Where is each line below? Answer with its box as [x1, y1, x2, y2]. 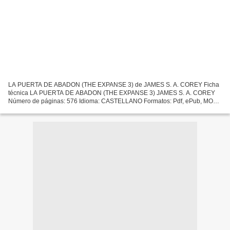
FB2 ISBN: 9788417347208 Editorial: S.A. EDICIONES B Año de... [8, 105, 191, 113]
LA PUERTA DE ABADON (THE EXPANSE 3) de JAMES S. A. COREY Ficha [8, 81, 219, 88]
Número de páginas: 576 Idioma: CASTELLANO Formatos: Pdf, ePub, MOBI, [8, 97, 220, 105]
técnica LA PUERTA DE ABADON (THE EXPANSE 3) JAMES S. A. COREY [8, 89, 215, 97]
